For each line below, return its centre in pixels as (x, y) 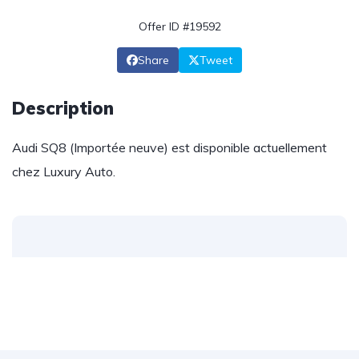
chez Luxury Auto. (64, 171)
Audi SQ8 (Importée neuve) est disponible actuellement (169, 147)
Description (63, 108)
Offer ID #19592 (179, 26)
